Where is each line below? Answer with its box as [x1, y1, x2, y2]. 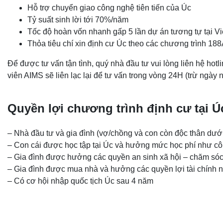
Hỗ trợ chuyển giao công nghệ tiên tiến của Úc [27, 3, 191, 12]
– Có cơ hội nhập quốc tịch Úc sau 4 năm [7, 176, 155, 185]
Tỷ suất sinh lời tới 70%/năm [27, 15, 128, 24]
